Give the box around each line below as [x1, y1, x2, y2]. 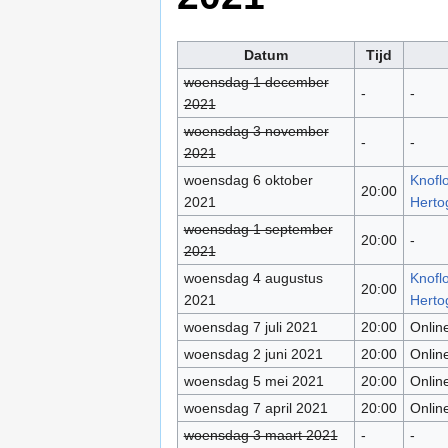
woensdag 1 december [183, 73, 329, 90]
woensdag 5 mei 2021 [183, 372, 324, 389]
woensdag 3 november [183, 122, 329, 139]
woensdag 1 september [183, 220, 333, 237]
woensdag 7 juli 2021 [183, 318, 318, 335]
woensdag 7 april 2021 [183, 399, 328, 416]
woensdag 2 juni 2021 [183, 345, 323, 362]
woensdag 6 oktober [183, 171, 313, 188]
